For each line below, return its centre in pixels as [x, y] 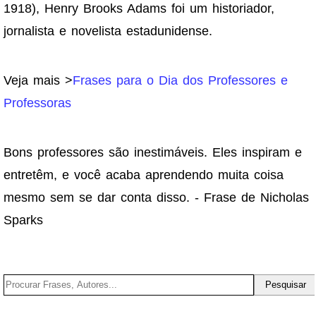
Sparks [23, 220]
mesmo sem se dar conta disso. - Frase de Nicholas [156, 198]
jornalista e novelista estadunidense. [108, 31]
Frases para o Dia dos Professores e [180, 81]
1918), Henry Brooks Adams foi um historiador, [139, 9]
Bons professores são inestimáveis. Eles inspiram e [153, 153]
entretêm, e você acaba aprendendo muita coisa [144, 175]
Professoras [37, 103]
